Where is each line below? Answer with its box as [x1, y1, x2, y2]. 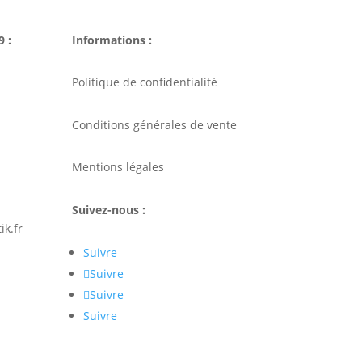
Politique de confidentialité [72, 74, 218, 90]
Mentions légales [72, 159, 165, 175]
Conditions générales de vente [72, 116, 238, 133]
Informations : [72, 32, 156, 48]
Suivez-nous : [72, 201, 149, 217]
